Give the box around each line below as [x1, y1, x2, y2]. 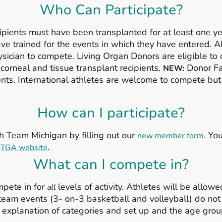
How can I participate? [37, 103, 185, 122]
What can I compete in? [33, 155, 189, 174]
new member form [137, 130, 204, 141]
